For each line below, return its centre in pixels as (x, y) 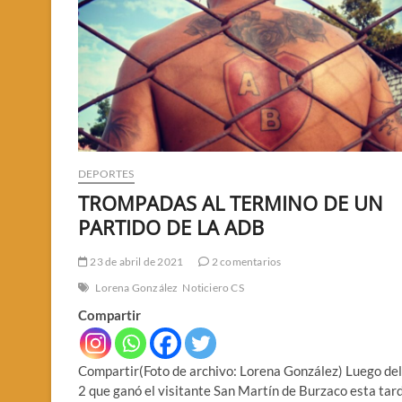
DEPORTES (106, 173)
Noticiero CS (213, 287)
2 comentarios (245, 261)
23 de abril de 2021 (136, 261)
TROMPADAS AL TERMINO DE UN (231, 202)
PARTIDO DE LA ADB (171, 227)
